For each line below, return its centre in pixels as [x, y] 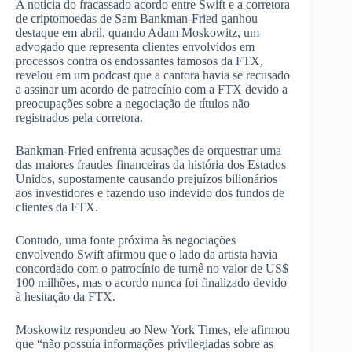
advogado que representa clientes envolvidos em [135, 47]
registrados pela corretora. [79, 118]
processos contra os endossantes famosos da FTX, [139, 61]
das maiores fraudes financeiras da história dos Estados [151, 165]
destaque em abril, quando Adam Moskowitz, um [137, 33]
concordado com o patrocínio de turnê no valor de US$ [152, 269]
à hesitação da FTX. [66, 297]
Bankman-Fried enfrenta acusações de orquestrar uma [148, 151]
